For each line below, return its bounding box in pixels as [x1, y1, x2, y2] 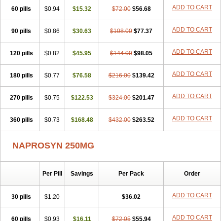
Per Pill [42, 170, 62, 177]
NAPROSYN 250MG [12, 141, 94, 150]
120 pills [9, 50, 33, 57]
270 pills [9, 94, 33, 101]
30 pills [11, 193, 31, 200]
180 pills [9, 72, 33, 79]
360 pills [9, 116, 33, 123]
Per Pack [118, 170, 144, 177]
